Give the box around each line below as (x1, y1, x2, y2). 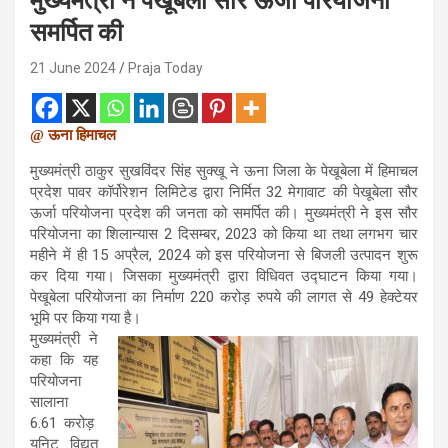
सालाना (30, 392, 68, 411)
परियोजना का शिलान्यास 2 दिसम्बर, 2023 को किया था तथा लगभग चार (30, 224, 418, 243)
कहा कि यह (30, 350, 98, 369)
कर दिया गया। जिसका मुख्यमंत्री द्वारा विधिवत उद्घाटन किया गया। (30, 266, 418, 285)
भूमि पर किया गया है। (30, 308, 141, 327)
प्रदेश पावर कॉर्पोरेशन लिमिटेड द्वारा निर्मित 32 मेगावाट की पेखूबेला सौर (30, 182, 418, 201)
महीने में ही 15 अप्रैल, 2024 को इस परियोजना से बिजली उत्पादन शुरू (30, 245, 418, 264)
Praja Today (128, 59, 203, 76)
